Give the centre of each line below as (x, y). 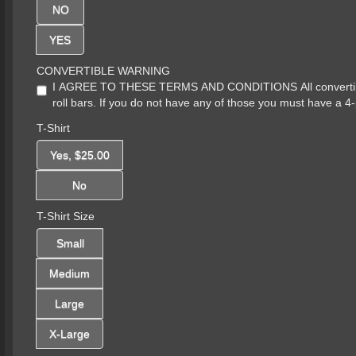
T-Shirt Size (66, 216)
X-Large (70, 333)
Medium (70, 273)
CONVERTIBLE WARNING (103, 70)
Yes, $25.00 (80, 155)
